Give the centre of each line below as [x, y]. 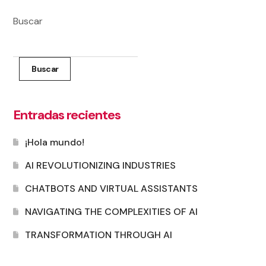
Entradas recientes [67, 115]
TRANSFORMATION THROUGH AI [99, 235]
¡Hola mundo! [55, 142]
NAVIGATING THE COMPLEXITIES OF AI [112, 211]
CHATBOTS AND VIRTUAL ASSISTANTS [112, 188]
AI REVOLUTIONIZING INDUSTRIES [101, 165]
